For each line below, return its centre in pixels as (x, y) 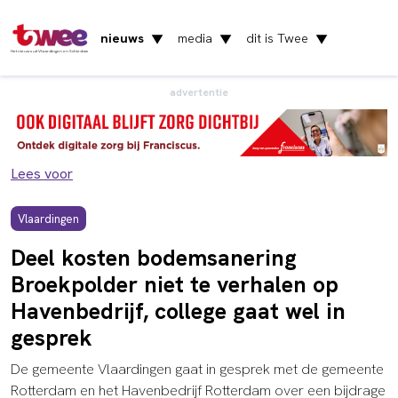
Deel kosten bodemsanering (154, 259)
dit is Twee (278, 38)
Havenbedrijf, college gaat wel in (178, 312)
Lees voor (42, 173)
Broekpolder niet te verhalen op (175, 285)
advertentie (199, 92)
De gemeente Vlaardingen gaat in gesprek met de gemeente (197, 370)
